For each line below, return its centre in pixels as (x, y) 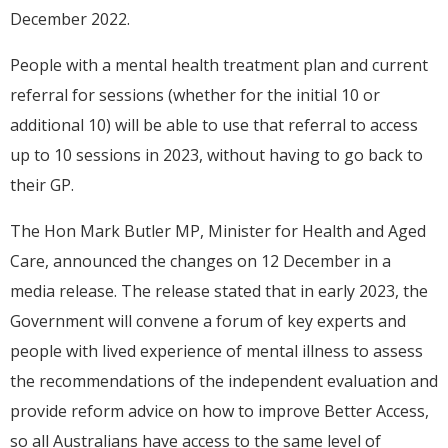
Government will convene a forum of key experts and (208, 320)
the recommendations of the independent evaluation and (224, 380)
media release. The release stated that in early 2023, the (219, 290)
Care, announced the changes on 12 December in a (200, 260)
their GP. (42, 184)
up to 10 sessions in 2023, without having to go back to (216, 154)
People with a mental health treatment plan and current (219, 64)
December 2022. (70, 18)
